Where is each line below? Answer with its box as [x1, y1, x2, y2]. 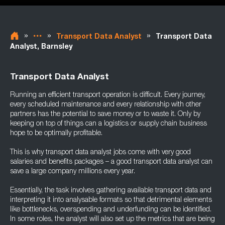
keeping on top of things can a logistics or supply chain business [10, 121, 207, 128]
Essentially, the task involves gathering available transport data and [10, 187, 211, 194]
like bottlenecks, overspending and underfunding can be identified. [10, 206, 211, 213]
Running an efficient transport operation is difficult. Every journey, [10, 92, 205, 99]
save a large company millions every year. [10, 168, 137, 175]
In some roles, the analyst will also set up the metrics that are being [10, 216, 215, 223]
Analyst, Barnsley [10, 44, 72, 51]
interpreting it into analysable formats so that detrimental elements [10, 197, 212, 204]
